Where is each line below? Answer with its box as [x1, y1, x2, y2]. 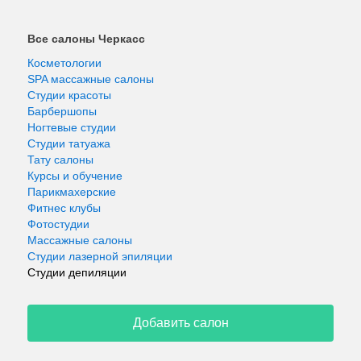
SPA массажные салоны [27, 73, 154, 85]
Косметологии [27, 56, 102, 69]
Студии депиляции [27, 266, 127, 279]
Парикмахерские [27, 185, 116, 198]
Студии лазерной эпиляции [27, 250, 172, 263]
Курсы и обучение [27, 169, 122, 182]
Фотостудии [27, 218, 89, 230]
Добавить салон [132, 316, 229, 330]
